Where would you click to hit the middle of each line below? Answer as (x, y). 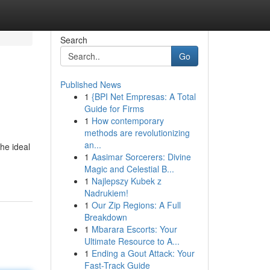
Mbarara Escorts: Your (134, 229)
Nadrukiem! (106, 193)
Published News (90, 84)
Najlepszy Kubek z (126, 181)
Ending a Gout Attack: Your (143, 253)
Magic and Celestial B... (129, 169)
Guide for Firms (114, 108)
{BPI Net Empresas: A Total (143, 96)
